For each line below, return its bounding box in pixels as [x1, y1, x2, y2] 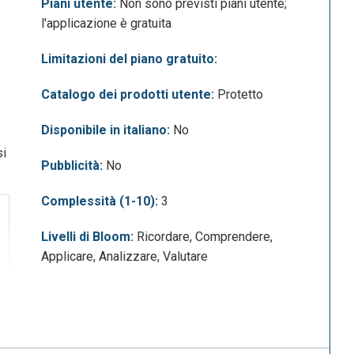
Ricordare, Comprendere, [134, 229, 273, 245]
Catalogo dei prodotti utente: [41, 87, 215, 103]
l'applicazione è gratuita [41, 16, 172, 32]
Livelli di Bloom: [41, 229, 134, 245]
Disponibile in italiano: [41, 122, 171, 138]
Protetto [214, 87, 264, 103]
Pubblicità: [41, 158, 104, 174]
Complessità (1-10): [41, 194, 159, 209]
